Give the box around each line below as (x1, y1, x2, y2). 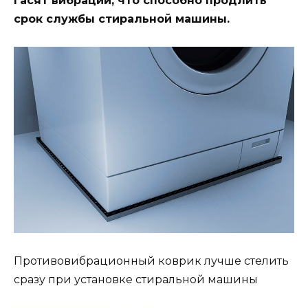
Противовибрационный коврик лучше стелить (14, 254, 289, 268)
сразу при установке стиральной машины (14, 273, 258, 287)
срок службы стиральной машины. (14, 12, 230, 25)
